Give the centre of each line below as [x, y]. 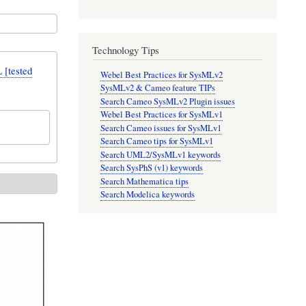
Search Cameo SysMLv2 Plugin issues [168, 101]
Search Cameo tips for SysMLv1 [157, 141]
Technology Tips [125, 50]
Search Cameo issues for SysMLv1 [161, 128]
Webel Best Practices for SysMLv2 [162, 74]
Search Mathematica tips [145, 181]
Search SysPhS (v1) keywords [152, 168]
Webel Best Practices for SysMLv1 [162, 115]
